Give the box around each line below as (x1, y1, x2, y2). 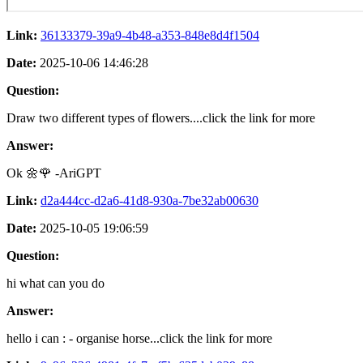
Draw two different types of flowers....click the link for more (6, 110, 315, 125)
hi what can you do (6, 275, 105, 290)
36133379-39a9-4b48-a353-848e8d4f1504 (41, 28, 259, 42)
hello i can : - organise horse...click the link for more (6, 331, 272, 345)
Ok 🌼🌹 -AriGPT (6, 165, 101, 180)
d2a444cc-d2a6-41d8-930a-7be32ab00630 (41, 193, 258, 207)
